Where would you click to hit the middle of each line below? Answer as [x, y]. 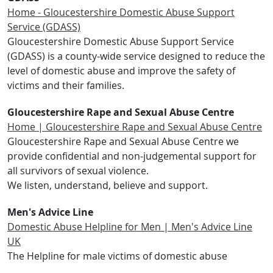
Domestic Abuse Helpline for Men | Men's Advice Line [130, 227]
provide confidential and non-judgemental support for [132, 156]
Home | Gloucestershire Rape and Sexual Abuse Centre [135, 127]
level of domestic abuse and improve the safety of [121, 71]
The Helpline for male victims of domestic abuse [117, 256]
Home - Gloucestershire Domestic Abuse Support [121, 12]
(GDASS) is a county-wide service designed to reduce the [136, 56]
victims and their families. [66, 85]
